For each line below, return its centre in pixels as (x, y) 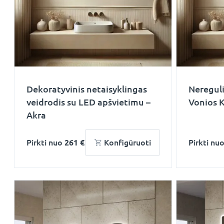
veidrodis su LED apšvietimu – (88, 102)
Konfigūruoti (127, 142)
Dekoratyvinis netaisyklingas (87, 89)
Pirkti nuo (45, 142)
